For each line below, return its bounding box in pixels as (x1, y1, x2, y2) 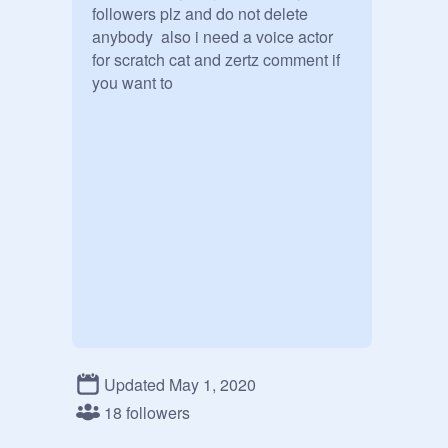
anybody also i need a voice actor (92, 25, 333, 48)
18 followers (104, 400, 190, 424)
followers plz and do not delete (92, 2, 308, 25)
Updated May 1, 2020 (104, 372, 256, 396)
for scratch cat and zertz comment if (92, 48, 340, 71)
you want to (92, 71, 173, 94)
